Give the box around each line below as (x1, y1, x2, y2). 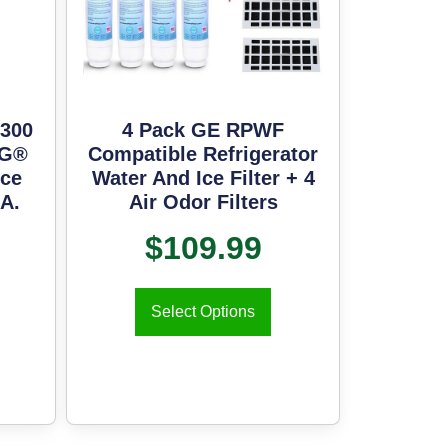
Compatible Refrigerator (88, 143, 319, 166)
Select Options (151, 303, 256, 321)
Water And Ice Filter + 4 (91, 167, 315, 190)
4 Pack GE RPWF (122, 119, 285, 142)
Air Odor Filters (128, 191, 278, 214)
